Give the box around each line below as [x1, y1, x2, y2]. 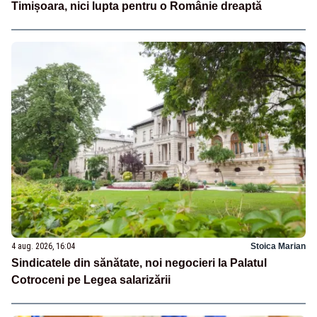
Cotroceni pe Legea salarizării [11, 273, 171, 286]
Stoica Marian [250, 241, 306, 251]
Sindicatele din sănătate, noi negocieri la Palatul [11, 256, 267, 269]
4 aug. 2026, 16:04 [11, 241, 75, 251]
